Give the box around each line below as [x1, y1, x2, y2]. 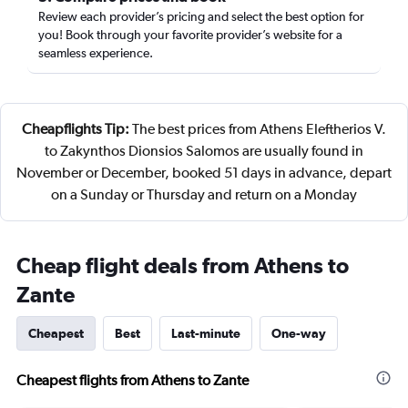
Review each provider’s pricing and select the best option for [38, 9, 364, 24]
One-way [271, 326, 326, 341]
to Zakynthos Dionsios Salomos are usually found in [45, 142, 363, 159]
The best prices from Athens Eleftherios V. [129, 120, 386, 138]
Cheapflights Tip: [22, 120, 129, 138]
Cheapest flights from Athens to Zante [16, 372, 249, 389]
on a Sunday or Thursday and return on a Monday [51, 186, 357, 203]
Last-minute [171, 326, 240, 341]
